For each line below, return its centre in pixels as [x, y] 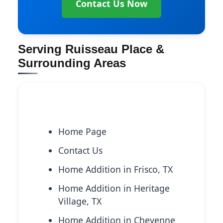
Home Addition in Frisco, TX [115, 169]
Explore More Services [77, 110]
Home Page [82, 132]
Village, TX [80, 201]
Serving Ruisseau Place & [91, 49]
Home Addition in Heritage [114, 188]
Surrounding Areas [72, 63]
